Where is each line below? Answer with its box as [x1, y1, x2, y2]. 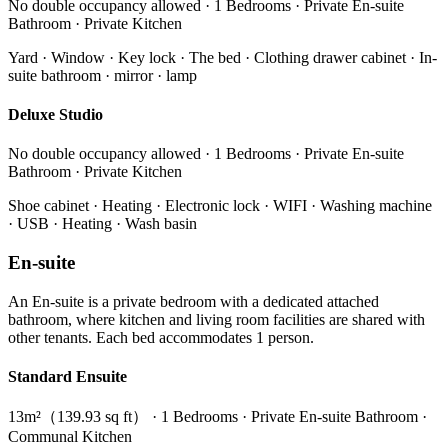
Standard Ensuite [8, 368, 127, 386]
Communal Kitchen [8, 428, 132, 446]
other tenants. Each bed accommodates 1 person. [8, 328, 314, 346]
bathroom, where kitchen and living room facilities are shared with [8, 310, 425, 328]
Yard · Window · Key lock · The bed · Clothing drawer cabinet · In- [8, 48, 437, 66]
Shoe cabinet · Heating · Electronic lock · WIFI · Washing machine [8, 197, 432, 215]
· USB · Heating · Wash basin [8, 215, 197, 233]
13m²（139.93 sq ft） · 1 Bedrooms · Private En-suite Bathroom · [8, 408, 427, 426]
